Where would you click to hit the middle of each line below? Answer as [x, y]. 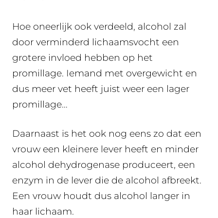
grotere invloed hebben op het [82, 57]
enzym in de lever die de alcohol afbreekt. [107, 181]
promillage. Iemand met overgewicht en [105, 73]
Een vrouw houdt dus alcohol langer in [101, 196]
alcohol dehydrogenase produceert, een [104, 165]
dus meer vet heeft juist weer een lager [101, 89]
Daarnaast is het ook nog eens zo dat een [107, 134]
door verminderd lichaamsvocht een [96, 42]
